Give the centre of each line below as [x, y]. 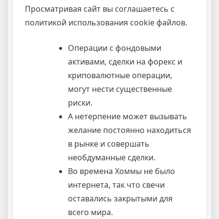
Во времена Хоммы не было [121, 171]
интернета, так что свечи [116, 185]
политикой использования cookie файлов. [106, 23]
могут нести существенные [120, 89]
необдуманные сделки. [112, 158]
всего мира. [90, 212]
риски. [80, 103]
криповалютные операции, [120, 76]
